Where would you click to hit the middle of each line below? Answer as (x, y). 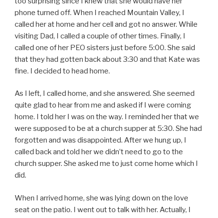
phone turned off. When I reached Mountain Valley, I (100, 12)
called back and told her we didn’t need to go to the (99, 152)
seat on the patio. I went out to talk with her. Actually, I (103, 209)
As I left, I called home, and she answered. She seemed (105, 94)
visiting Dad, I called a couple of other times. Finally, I (100, 36)
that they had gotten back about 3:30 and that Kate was (107, 59)
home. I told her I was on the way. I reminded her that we (107, 117)
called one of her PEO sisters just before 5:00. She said (105, 47)
